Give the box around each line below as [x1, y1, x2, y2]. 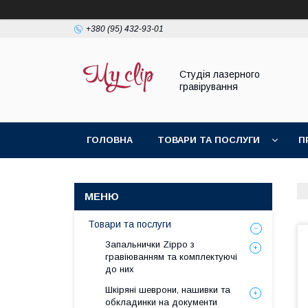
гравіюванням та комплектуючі [105, 252, 237, 262]
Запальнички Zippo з [105, 239, 195, 250]
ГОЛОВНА [87, 135, 133, 145]
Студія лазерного [179, 68, 260, 80]
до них [105, 264, 134, 274]
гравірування [179, 80, 238, 92]
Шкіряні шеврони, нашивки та [105, 285, 230, 295]
